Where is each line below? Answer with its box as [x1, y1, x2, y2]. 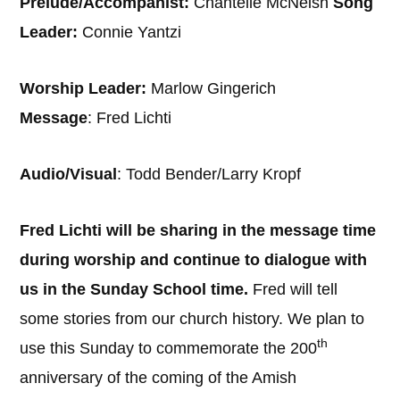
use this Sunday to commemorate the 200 [20, 339, 318, 357]
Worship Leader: [20, 79, 152, 97]
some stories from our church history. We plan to [20, 310, 365, 328]
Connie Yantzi [82, 23, 182, 41]
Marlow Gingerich [151, 79, 321, 97]
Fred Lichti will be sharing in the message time [20, 221, 377, 239]
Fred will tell [253, 280, 338, 298]
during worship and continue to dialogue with [20, 251, 368, 269]
